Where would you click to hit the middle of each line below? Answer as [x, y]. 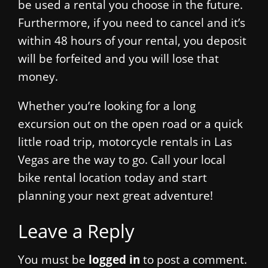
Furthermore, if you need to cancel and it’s [132, 22]
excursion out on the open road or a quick [130, 123]
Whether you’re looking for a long [107, 105]
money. [38, 76]
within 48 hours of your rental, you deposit [132, 40]
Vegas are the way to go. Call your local [122, 159]
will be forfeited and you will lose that [118, 58]
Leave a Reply [76, 230]
